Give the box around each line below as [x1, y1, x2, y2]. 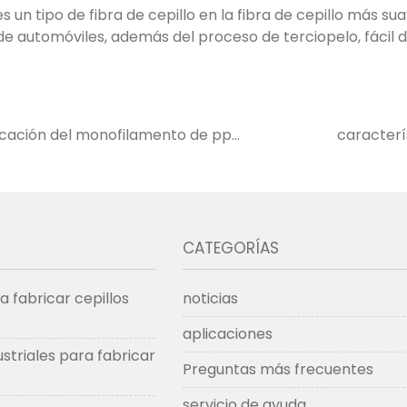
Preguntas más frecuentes [183, 359, 374, 380]
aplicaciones [183, 323, 273, 344]
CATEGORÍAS [183, 237, 280, 259]
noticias [183, 288, 239, 309]
